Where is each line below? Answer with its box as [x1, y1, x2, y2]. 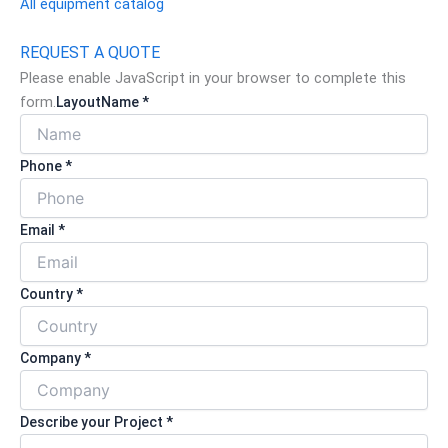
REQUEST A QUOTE [20, 42, 160, 62]
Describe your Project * [20, 413, 173, 430]
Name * [101, 93, 149, 110]
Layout [56, 93, 101, 110]
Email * [20, 221, 65, 238]
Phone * [20, 157, 72, 174]
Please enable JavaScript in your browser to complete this [20, 68, 406, 87]
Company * [20, 349, 91, 366]
